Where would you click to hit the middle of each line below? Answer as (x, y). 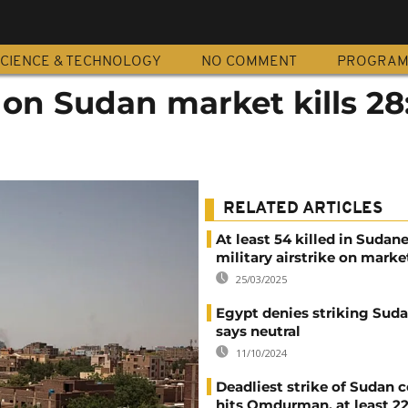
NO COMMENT (249, 62)
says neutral (258, 331)
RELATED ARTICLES (303, 209)
